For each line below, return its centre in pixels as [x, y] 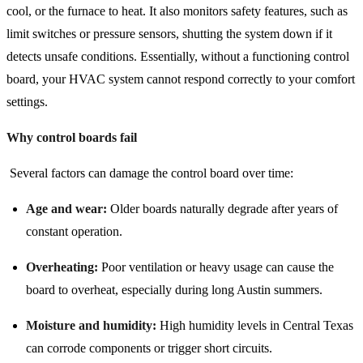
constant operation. [74, 232]
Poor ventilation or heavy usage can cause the [216, 267]
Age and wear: [66, 209]
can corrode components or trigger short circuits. [149, 348]
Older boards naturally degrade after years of [222, 209]
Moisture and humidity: [91, 326]
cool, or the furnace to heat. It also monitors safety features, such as [177, 11]
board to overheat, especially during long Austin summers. [174, 290]
